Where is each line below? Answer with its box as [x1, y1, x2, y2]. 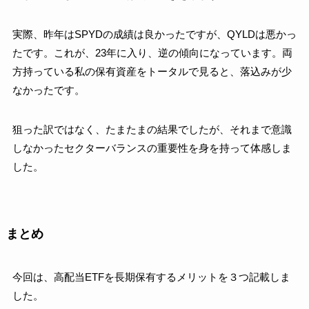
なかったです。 [12, 83, 85, 96]
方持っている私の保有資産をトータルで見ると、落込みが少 [12, 65, 292, 77]
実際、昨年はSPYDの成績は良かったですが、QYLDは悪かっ [12, 28, 297, 40]
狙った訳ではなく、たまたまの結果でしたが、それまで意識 [12, 123, 292, 135]
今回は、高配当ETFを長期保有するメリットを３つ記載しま [12, 270, 290, 283]
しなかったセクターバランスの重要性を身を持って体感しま [12, 141, 292, 154]
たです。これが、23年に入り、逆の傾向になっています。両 [12, 46, 292, 59]
